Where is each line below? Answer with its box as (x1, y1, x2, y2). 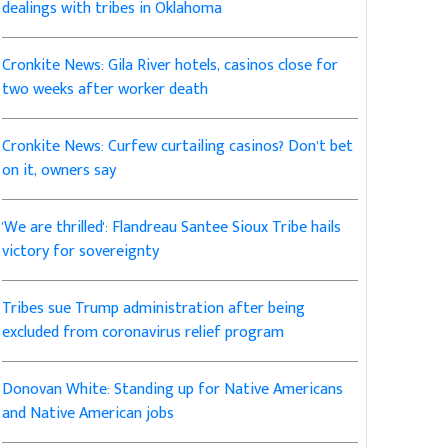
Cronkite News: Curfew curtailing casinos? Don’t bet (2, 133, 354, 161)
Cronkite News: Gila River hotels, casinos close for (2, 52, 339, 80)
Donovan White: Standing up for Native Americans (2, 376, 344, 404)
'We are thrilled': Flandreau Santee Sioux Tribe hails (2, 214, 342, 242)
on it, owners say (2, 157, 117, 185)
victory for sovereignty (2, 238, 160, 266)
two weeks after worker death (2, 76, 209, 104)
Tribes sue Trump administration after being (2, 295, 306, 323)
